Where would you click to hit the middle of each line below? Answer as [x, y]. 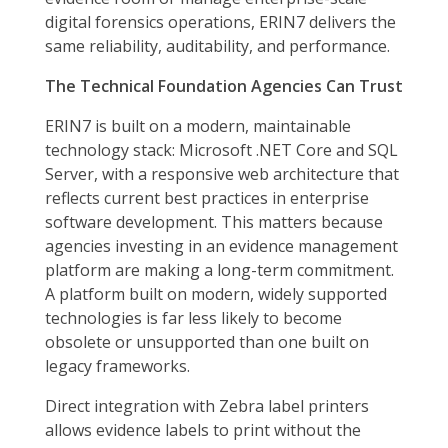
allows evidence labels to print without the [203, 430]
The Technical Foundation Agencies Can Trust [224, 86]
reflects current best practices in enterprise [207, 198]
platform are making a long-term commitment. [219, 270]
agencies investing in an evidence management [221, 246]
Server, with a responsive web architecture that [222, 174]
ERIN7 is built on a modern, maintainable [198, 126]
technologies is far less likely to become [193, 318]
